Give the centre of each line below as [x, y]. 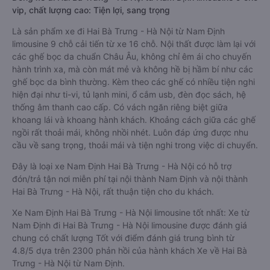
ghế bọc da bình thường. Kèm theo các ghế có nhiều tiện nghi [133, 82]
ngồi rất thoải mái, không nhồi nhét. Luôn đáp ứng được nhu [130, 132]
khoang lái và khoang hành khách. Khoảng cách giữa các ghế [134, 120]
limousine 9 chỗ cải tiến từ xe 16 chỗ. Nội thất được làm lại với [134, 44]
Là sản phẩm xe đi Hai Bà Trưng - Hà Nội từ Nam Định [118, 31]
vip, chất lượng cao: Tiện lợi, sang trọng [91, 10]
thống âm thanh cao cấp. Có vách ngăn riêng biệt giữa [120, 107]
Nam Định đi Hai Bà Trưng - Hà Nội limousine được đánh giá [130, 225]
